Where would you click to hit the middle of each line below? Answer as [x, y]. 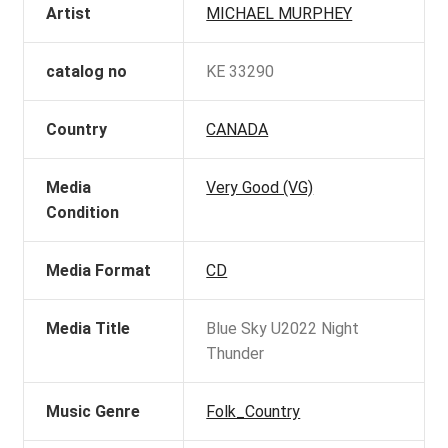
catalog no [87, 72]
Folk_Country [253, 412]
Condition [83, 213]
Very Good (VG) [260, 188]
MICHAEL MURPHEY [279, 14]
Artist [69, 14]
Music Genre [93, 412]
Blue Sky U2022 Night [283, 329]
